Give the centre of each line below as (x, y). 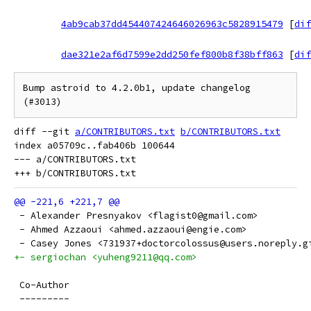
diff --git (44, 132)
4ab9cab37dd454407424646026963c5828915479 (172, 24)
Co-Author (42, 285)
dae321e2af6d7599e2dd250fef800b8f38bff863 (172, 54)
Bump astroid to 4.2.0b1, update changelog (137, 88)
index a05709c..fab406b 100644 (94, 145)
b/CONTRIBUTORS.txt (230, 132)
